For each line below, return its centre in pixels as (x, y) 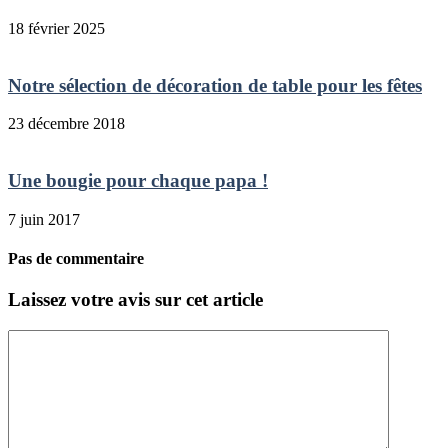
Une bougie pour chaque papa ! (138, 181)
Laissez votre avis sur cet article (135, 300)
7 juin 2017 (44, 219)
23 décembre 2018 (66, 124)
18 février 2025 (56, 28)
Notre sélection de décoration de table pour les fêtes (215, 85)
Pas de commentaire (76, 259)
